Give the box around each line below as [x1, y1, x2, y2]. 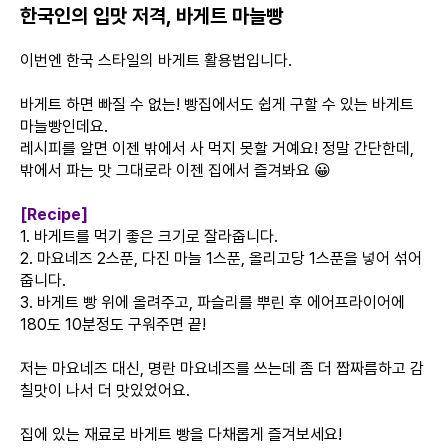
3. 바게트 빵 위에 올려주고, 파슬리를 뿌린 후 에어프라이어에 [20, 293, 405, 312]
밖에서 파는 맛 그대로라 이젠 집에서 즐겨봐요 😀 [20, 161, 331, 180]
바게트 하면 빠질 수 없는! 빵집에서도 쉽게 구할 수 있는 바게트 [20, 95, 414, 114]
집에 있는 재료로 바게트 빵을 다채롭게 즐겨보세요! [20, 425, 342, 444]
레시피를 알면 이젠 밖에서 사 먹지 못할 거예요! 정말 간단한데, [20, 139, 414, 158]
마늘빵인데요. [20, 117, 108, 136]
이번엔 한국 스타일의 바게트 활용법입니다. [20, 51, 292, 70]
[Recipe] [20, 205, 88, 224]
